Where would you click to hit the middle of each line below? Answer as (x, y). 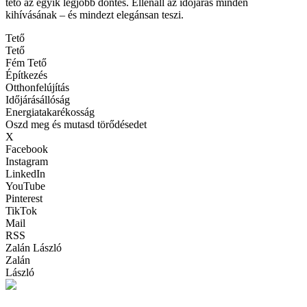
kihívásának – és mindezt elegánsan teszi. (95, 15)
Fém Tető (26, 63)
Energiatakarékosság (50, 112)
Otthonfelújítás (37, 88)
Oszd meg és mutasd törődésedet (76, 125)
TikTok (21, 211)
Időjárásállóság (38, 100)
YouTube (25, 186)
